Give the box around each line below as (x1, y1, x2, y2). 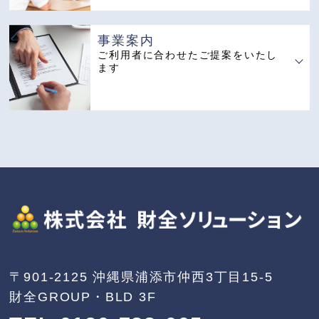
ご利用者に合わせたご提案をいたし (98, 49, 278, 61)
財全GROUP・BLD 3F (9, 289, 157, 304)
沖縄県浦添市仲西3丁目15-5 (93, 269, 273, 284)
